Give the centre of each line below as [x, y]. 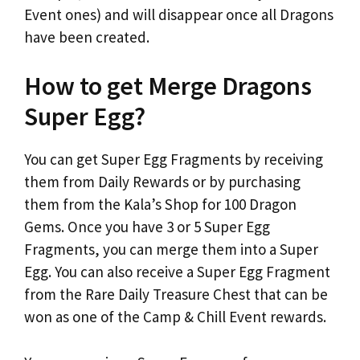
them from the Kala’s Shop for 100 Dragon [160, 204]
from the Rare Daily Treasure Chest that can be [176, 294]
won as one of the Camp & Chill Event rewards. [175, 317]
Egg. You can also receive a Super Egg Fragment [177, 272]
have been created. [87, 37]
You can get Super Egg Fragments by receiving [174, 159]
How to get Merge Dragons [168, 86]
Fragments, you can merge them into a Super [171, 249]
